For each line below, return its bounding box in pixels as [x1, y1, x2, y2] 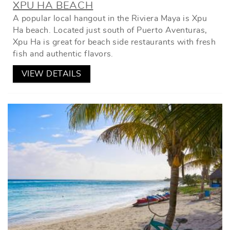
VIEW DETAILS [22, 69, 82, 78]
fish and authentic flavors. [13, 49, 113, 58]
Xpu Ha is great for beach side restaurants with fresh [13, 37, 216, 46]
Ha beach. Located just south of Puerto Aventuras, [13, 26, 207, 34]
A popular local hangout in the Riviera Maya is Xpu [13, 14, 207, 23]
